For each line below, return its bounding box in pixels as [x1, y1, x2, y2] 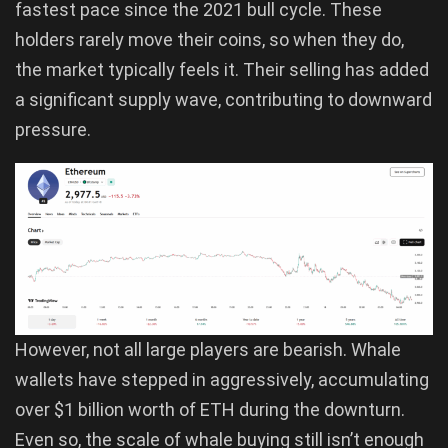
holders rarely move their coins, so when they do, [15, 29, 404, 51]
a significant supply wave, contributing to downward [15, 89, 432, 111]
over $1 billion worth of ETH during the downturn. [15, 399, 405, 421]
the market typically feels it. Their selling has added [15, 59, 429, 81]
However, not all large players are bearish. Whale [15, 339, 401, 361]
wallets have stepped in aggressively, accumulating [15, 369, 429, 391]
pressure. [15, 119, 91, 141]
